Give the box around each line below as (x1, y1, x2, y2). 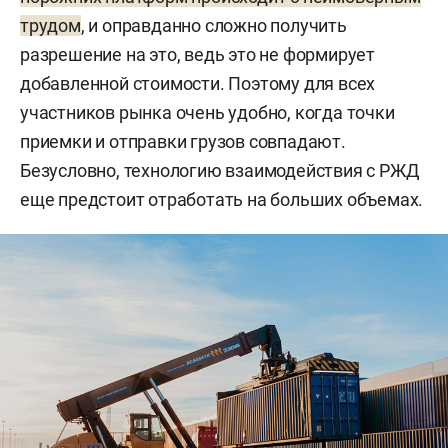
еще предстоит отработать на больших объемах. (20, 188, 424, 210)
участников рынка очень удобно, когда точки (20, 101, 395, 123)
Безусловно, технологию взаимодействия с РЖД (20, 159, 420, 181)
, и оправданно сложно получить (80, 14, 347, 36)
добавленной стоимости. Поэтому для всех (20, 72, 376, 94)
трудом (20, 14, 81, 36)
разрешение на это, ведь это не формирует (20, 43, 375, 65)
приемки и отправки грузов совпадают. (20, 130, 346, 152)
